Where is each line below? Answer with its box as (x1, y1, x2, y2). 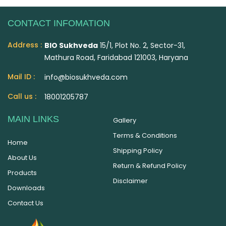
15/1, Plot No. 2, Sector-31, (98, 40, 185, 51)
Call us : (8, 91, 36, 102)
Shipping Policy (113, 146, 162, 156)
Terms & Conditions (113, 131, 177, 141)
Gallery (113, 116, 136, 126)
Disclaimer (113, 176, 148, 186)
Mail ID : (8, 72, 35, 82)
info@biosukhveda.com (44, 72, 128, 83)
